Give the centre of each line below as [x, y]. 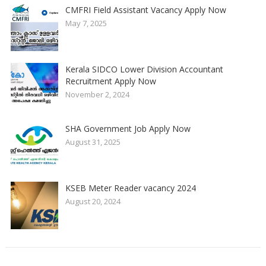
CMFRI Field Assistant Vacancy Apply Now [145, 9]
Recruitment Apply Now [110, 81]
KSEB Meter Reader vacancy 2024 [130, 188]
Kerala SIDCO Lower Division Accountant [144, 69]
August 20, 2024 [93, 201]
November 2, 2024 [97, 94]
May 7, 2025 [86, 23]
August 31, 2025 [93, 142]
